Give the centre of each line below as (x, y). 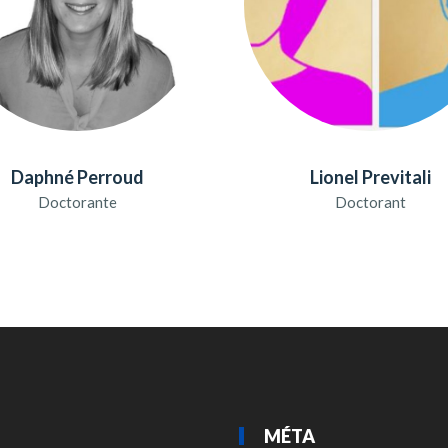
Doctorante (77, 201)
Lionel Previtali (370, 176)
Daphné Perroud (77, 176)
